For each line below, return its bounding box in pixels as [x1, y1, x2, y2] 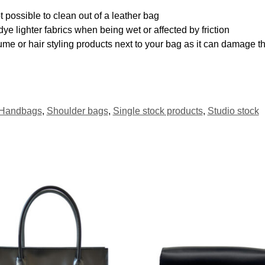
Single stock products [112, 105, 203, 116]
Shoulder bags [46, 105, 108, 116]
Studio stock [207, 105, 259, 116]
